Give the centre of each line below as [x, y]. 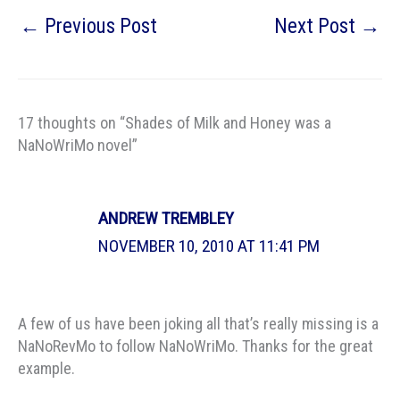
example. [46, 369]
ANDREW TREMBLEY [167, 219]
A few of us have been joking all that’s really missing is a [198, 324]
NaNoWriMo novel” [78, 146]
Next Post [317, 27]
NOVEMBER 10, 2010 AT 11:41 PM [209, 246]
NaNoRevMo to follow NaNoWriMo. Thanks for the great [196, 346]
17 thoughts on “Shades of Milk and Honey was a [175, 123]
